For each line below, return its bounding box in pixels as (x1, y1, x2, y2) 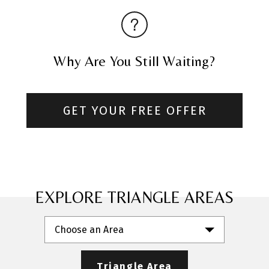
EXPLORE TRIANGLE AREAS (35, 187, 234, 207)
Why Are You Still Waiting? (53, 53, 216, 70)
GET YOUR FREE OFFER (62, 103, 207, 118)
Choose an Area (55, 224, 124, 236)
